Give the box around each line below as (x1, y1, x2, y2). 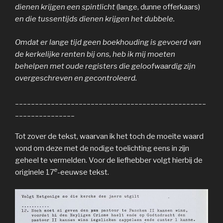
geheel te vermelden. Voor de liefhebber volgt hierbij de (15, 155, 203, 165)
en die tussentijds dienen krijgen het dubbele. (15, 14, 175, 23)
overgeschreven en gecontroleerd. (15, 73, 137, 83)
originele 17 (15, 167, 54, 177)
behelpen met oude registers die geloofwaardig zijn (15, 61, 196, 71)
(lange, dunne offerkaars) (116, 2, 200, 11)
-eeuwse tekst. (57, 167, 109, 177)
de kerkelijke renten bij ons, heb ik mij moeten (15, 49, 175, 59)
